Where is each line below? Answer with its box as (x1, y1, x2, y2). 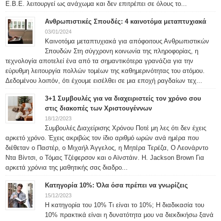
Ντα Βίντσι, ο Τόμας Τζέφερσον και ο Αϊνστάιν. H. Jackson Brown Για (5, 154, 205, 161)
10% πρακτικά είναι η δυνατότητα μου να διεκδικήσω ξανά (45, 211, 214, 219)
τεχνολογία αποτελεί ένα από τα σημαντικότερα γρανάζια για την (5, 57, 194, 65)
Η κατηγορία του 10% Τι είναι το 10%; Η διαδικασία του (45, 201, 205, 209)
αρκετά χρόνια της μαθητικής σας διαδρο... (5, 164, 128, 171)
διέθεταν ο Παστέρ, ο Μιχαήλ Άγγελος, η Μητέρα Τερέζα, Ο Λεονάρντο (5, 144, 209, 151)
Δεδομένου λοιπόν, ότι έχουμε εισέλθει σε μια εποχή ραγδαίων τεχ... (5, 77, 203, 84)
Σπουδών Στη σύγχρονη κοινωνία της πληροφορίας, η (45, 47, 199, 55)
